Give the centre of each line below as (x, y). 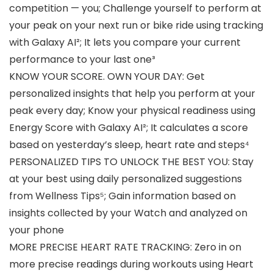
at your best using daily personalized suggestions (126, 179)
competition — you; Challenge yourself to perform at (135, 9)
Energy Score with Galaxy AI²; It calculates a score (129, 128)
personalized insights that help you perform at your (132, 94)
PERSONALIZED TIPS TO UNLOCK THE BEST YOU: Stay (131, 162)
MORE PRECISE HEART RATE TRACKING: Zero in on (125, 247)
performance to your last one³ (82, 60)
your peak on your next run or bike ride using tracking (136, 26)
